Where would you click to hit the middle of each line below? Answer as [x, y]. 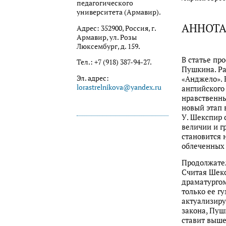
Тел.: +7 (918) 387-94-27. [114, 62]
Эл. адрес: [93, 78]
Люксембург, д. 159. [108, 46]
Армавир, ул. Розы [107, 37]
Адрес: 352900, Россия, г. [116, 28]
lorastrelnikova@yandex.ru [119, 87]
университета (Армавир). [119, 12]
